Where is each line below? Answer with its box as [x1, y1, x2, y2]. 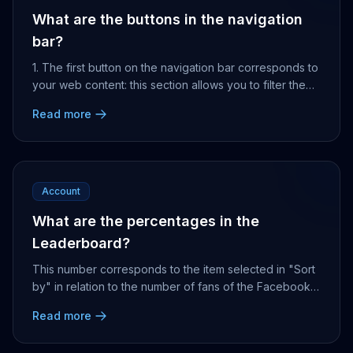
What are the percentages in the [32, 213, 259, 229]
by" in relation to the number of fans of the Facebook [32, 280, 310, 293]
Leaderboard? [32, 235, 130, 251]
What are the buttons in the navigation [32, 11, 303, 28]
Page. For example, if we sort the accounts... [32, 297, 262, 310]
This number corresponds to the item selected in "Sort [32, 262, 315, 276]
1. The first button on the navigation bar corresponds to [32, 61, 318, 74]
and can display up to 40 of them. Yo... [32, 95, 230, 109]
